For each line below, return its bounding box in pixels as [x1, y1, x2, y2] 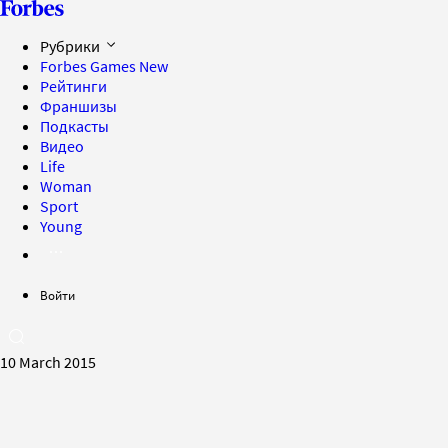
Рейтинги [40, 76, 107, 96]
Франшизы [40, 96, 117, 116]
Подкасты [40, 116, 109, 136]
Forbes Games [40, 56, 139, 76]
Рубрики [40, 36, 103, 56]
